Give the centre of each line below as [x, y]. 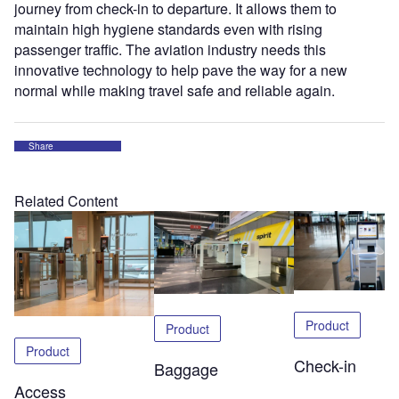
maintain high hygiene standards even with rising [168, 29]
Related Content [66, 201]
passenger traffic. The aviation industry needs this [170, 50]
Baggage [186, 369]
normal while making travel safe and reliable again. [175, 91]
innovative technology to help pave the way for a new [181, 70]
